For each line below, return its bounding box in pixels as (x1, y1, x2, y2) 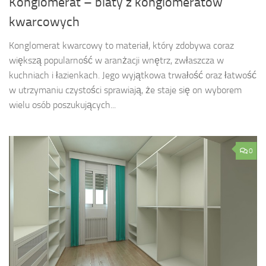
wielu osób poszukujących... (9, 99, 116, 111)
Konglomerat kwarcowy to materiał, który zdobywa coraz (9, 40, 234, 52)
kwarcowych (9, 14, 80, 30)
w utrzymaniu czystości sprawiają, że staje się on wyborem (9, 84, 242, 96)
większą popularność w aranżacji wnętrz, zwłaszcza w (9, 55, 224, 66)
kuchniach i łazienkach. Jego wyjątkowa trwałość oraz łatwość (9, 69, 256, 81)
